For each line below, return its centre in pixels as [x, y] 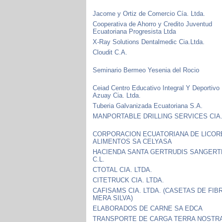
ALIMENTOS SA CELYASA [133, 141]
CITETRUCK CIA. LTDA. [129, 180]
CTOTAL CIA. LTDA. [123, 169]
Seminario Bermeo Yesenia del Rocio [146, 70]
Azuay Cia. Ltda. [117, 95]
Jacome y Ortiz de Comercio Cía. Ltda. [149, 13]
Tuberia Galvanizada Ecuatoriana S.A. [148, 106]
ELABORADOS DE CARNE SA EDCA [148, 208]
